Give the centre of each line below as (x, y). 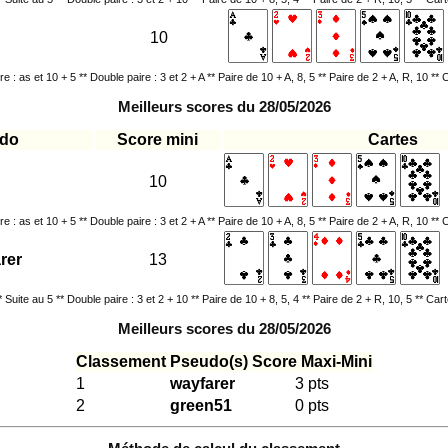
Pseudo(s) (209, 361)
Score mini (157, 139)
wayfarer (202, 383)
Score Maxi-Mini (312, 361)
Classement (121, 361)
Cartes (392, 139)
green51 (201, 405)
